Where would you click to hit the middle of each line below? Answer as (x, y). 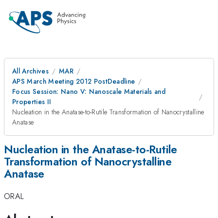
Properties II (32, 102)
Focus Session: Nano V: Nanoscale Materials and (89, 91)
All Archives (30, 71)
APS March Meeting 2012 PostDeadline (74, 81)
